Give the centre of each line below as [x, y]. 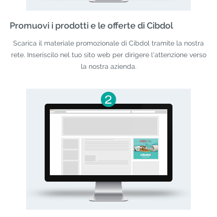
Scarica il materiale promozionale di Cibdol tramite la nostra [108, 43]
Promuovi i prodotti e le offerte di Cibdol [91, 25]
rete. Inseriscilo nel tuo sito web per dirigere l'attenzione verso [108, 54]
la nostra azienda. [108, 66]
